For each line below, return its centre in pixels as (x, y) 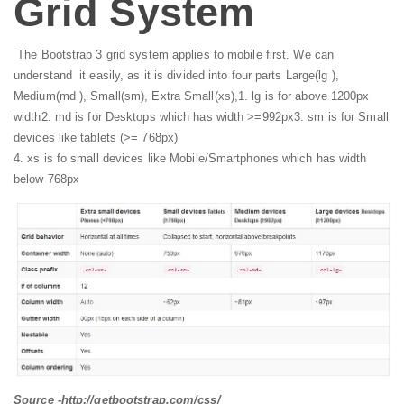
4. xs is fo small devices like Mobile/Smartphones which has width (190, 158)
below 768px (47, 179)
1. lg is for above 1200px (304, 96)
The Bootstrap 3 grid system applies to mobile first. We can (174, 55)
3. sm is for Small (341, 117)
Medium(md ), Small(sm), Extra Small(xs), (126, 96)
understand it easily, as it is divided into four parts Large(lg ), (176, 75)
